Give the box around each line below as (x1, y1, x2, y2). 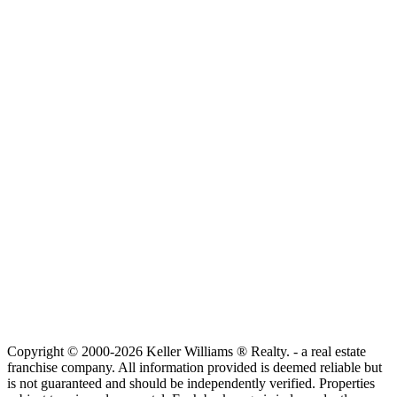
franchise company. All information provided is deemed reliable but (7, 360, 382, 376)
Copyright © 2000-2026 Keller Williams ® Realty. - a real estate (7, 344, 366, 360)
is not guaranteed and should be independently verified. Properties (7, 376, 375, 392)
